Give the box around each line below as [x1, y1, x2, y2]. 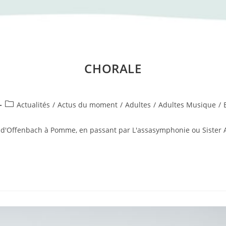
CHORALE [84, 60, 142, 77]
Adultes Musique [158, 99, 216, 109]
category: [5, 109, 36, 120]
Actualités [17, 99, 50, 109]
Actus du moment [58, 99, 118, 109]
